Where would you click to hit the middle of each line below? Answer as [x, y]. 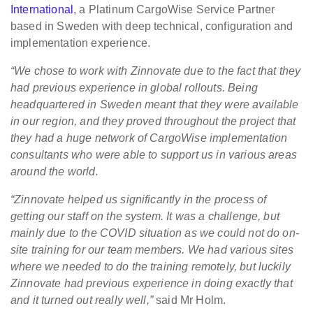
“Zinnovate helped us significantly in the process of [139, 200]
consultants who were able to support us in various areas [154, 155]
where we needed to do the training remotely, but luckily [151, 267]
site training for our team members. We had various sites [152, 250]
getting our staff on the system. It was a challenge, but [145, 217]
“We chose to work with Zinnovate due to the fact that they [156, 71]
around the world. [54, 172]
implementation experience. [82, 43]
